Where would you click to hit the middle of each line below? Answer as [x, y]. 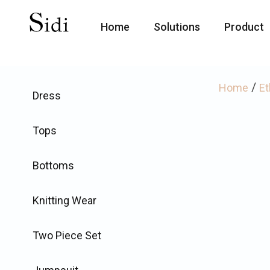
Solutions [177, 27]
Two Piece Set [67, 235]
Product [244, 27]
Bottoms [53, 165]
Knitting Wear [64, 200]
